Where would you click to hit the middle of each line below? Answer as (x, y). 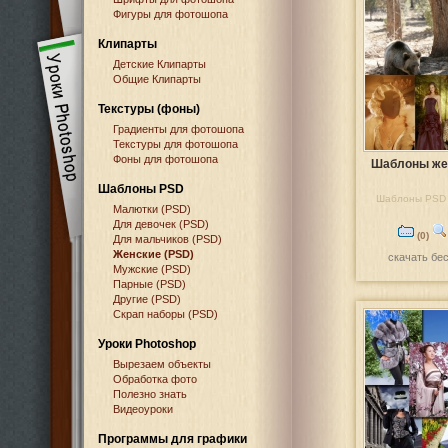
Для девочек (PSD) (161, 224)
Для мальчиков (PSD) (167, 239)
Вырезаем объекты (162, 364)
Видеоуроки (143, 409)
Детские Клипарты (159, 64)
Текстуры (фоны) (149, 109)
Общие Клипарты (157, 79)
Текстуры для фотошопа (175, 144)
